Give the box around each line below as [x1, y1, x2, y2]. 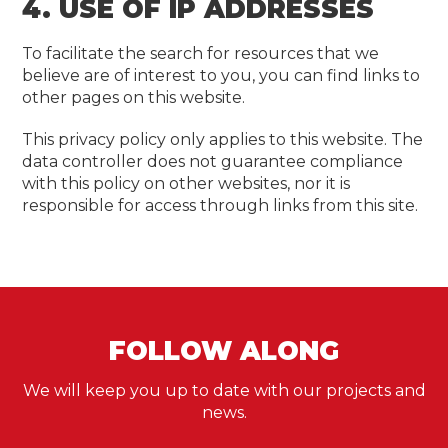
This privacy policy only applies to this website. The [22, 130, 424, 149]
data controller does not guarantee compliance [22, 152, 404, 171]
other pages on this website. [22, 88, 246, 107]
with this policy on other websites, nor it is [22, 174, 351, 193]
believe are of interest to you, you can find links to [22, 66, 421, 85]
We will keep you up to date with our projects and [22, 381, 426, 400]
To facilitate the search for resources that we [22, 44, 380, 63]
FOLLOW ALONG [109, 335, 339, 367]
